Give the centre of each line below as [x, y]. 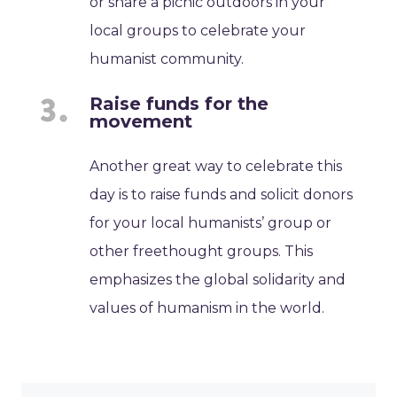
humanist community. [167, 59]
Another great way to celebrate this [216, 167]
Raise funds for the [179, 104]
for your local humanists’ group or [211, 223]
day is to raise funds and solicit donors [222, 195]
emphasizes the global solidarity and [218, 280]
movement [141, 122]
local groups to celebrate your [198, 31]
